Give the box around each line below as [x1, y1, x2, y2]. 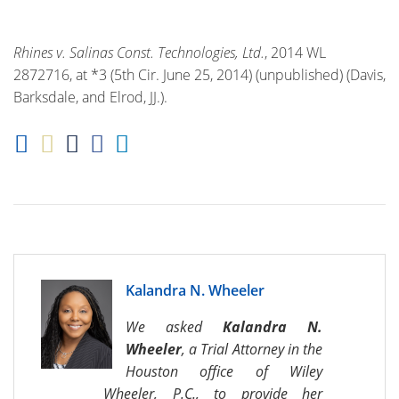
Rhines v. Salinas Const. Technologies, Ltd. [13, 43, 265, 62]
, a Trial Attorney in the [182, 339, 322, 359]
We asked [126, 317, 223, 337]
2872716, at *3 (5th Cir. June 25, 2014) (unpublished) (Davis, [13, 65, 386, 85]
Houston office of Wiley [126, 362, 322, 381]
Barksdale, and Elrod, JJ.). [13, 87, 167, 107]
